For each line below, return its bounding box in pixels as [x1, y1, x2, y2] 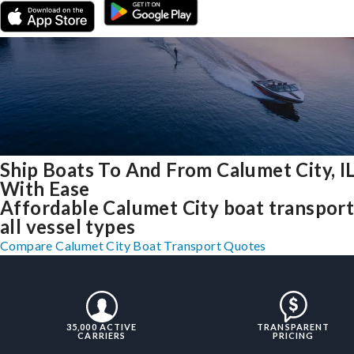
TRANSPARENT [257, 322, 330, 333]
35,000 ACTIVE [66, 322, 137, 333]
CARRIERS [77, 330, 126, 341]
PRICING [272, 330, 314, 341]
